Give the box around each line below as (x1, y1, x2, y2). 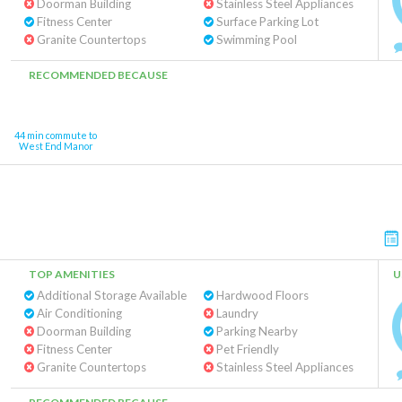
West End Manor (18, 140, 93, 152)
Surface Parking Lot (213, 14, 319, 29)
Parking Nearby (213, 324, 298, 338)
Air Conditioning (34, 306, 122, 320)
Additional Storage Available (34, 288, 187, 302)
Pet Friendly (213, 342, 279, 356)
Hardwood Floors (213, 288, 309, 302)
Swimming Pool (213, 32, 297, 47)
